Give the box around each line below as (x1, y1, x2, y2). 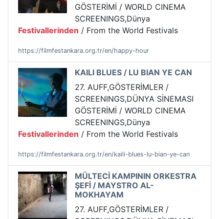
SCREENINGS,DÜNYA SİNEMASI (75, 94, 194, 104)
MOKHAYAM (75, 190, 124, 200)
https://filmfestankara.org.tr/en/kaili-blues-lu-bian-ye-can (18, 151, 190, 158)
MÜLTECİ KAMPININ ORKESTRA (75, 171, 197, 181)
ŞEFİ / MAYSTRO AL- (75, 180, 154, 191)
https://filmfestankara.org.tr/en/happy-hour (18, 47, 149, 55)
